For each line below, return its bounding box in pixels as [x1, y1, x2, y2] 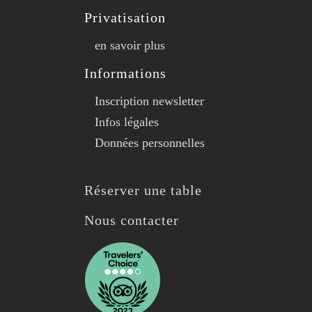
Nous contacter [84, 212, 179, 228]
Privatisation [84, 10, 166, 26]
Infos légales [94, 115, 159, 130]
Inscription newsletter [94, 94, 204, 109]
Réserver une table [84, 182, 202, 198]
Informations [84, 65, 166, 81]
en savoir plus [94, 38, 165, 53]
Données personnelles [94, 136, 205, 150]
